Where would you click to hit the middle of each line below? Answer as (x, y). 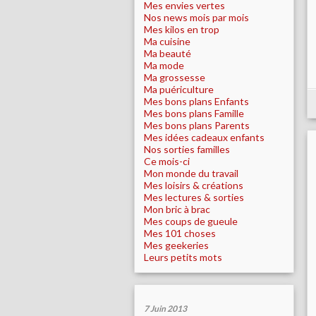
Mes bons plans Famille (194, 113)
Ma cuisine (167, 41)
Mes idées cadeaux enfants (204, 137)
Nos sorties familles (187, 149)
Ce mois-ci (167, 161)
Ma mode (164, 65)
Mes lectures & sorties (194, 197)
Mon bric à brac (177, 209)
